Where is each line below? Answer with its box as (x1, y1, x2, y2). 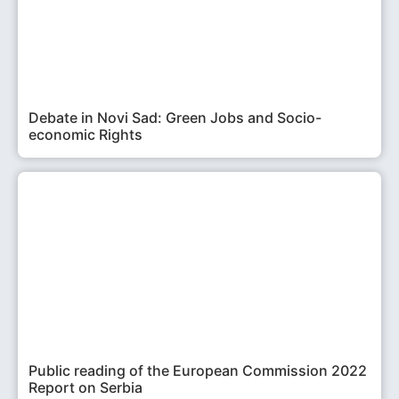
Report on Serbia (28, 379, 142, 397)
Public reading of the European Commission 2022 (28, 362, 367, 380)
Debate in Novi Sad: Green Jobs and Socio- (28, 109, 322, 127)
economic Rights (28, 126, 142, 144)
